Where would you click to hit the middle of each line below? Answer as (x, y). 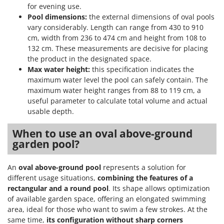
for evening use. (54, 6)
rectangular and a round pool (58, 188)
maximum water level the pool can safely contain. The (118, 80)
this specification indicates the (142, 69)
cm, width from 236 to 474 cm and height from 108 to (117, 38)
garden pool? (46, 144)
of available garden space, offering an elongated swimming (107, 199)
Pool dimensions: (57, 17)
